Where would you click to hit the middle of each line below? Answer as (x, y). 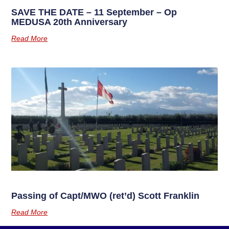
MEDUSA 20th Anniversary (70, 22)
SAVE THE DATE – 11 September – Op (94, 13)
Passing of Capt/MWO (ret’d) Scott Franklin (106, 196)
